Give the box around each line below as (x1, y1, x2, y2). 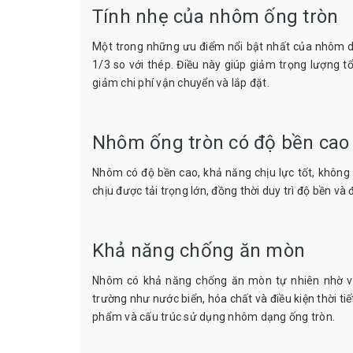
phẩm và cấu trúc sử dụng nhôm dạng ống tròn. (92, 310, 335, 324)
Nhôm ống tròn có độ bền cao (92, 132, 350, 154)
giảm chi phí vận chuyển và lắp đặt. (92, 76, 269, 90)
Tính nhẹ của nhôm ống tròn (92, 6, 339, 28)
